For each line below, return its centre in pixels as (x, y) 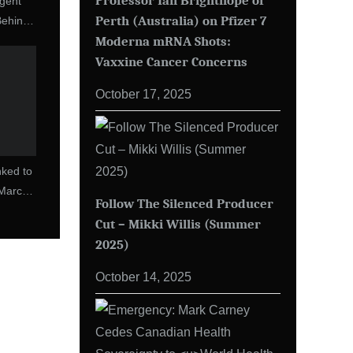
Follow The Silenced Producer (184, 204)
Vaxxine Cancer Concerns (171, 62)
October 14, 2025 (143, 277)
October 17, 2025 (143, 94)
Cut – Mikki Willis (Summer (178, 224)
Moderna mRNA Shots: (165, 41)
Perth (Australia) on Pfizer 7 (181, 21)
